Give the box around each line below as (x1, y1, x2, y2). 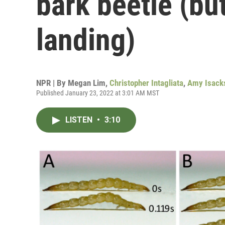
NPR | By (36, 78, 68, 88)
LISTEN (65, 115, 94, 125)
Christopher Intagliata (109, 78, 183, 88)
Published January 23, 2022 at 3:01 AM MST (36, 89, 159, 97)
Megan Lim (68, 78, 105, 88)
